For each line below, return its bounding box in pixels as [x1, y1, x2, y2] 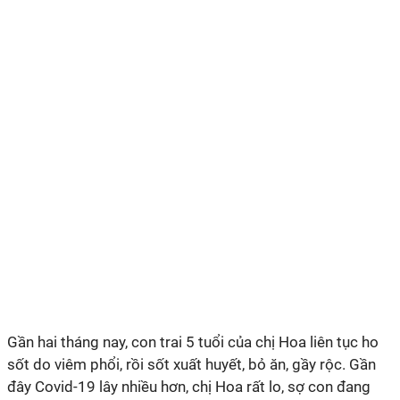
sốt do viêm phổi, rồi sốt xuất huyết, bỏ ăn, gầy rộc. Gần [7, 355, 376, 373]
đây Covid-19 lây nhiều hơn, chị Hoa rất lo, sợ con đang [7, 378, 371, 396]
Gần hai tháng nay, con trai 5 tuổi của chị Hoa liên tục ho [7, 333, 379, 351]
